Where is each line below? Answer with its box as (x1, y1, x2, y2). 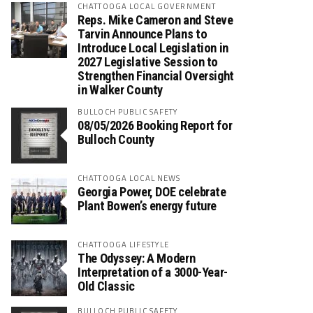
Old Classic (78, 279, 135, 294)
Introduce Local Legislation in (78, 41, 228, 56)
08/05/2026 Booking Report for (78, 118, 233, 133)
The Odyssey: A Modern (78, 251, 196, 266)
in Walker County (78, 82, 163, 98)
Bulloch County (78, 132, 154, 147)
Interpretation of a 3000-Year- (78, 265, 228, 280)
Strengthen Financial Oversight (78, 68, 234, 84)
